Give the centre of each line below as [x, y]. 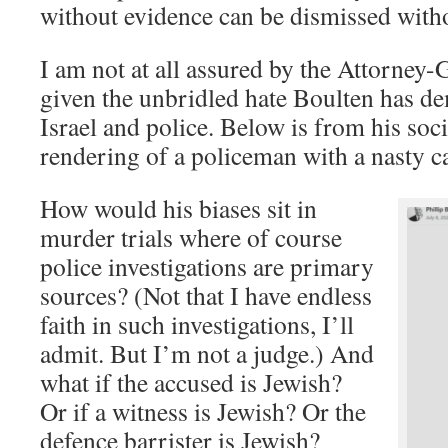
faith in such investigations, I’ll [197, 324]
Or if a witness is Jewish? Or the [203, 411]
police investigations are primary [207, 266]
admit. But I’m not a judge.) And [207, 353]
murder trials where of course [191, 237]
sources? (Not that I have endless [206, 295]
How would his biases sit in [178, 208]
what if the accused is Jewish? [191, 382]
